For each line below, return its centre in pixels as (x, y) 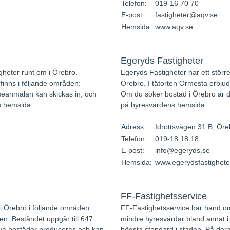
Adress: (134, 127)
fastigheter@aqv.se (186, 15)
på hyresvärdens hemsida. (164, 105)
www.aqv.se (174, 27)
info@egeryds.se (182, 150)
